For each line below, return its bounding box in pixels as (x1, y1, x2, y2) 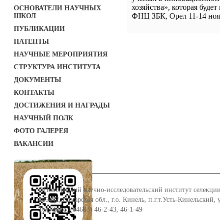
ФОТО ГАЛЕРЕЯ (14, 127, 68, 135)
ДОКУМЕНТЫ (14, 76, 61, 83)
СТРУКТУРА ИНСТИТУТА (14, 63, 101, 71)
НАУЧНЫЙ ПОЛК (14, 114, 73, 122)
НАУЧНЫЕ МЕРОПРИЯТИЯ (14, 51, 108, 58)
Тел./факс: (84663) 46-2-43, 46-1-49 (38, 206, 142, 213)
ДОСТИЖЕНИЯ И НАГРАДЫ (14, 102, 110, 109)
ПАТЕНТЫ (14, 38, 49, 45)
